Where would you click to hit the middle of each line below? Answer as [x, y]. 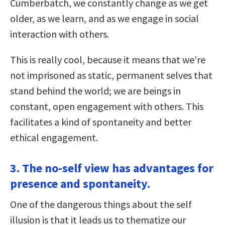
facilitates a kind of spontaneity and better [101, 122]
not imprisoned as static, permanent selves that [111, 75]
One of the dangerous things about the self [101, 204]
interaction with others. [60, 34]
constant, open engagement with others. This [107, 106]
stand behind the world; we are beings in [95, 91]
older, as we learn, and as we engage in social [104, 19]
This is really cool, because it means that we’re [108, 60]
